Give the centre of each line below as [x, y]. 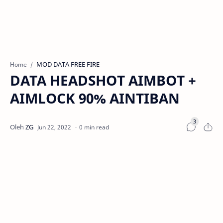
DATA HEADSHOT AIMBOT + [103, 80]
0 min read [94, 127]
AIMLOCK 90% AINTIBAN [95, 98]
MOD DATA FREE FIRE [68, 64]
